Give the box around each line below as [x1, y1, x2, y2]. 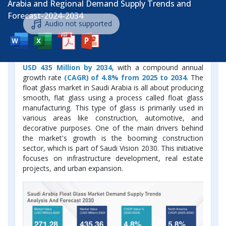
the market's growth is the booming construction [23, 133, 203, 143]
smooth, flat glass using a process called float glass [23, 93, 203, 103]
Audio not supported [45, 18, 112, 28]
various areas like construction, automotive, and [23, 113, 203, 123]
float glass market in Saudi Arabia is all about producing [23, 83, 203, 93]
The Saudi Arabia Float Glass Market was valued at [23, 42, 203, 52]
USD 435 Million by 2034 [23, 63, 112, 73]
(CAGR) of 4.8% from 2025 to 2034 [64, 73, 187, 83]
